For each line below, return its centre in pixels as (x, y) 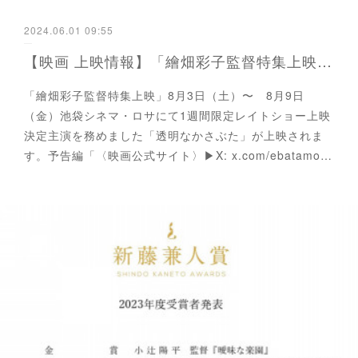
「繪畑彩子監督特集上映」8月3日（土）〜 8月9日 (164, 95)
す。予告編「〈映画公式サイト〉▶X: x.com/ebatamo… (178, 155)
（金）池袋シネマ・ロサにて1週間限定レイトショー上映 (177, 115)
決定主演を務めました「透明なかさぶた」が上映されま (174, 135)
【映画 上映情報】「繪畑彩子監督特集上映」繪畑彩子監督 (324, 61)
